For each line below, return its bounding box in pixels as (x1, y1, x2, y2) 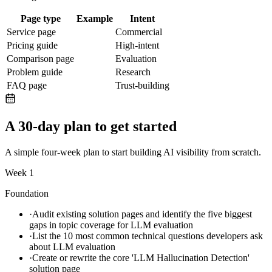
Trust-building (115, 80, 169, 90)
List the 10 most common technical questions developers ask (32, 230, 263, 241)
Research (115, 66, 151, 77)
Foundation (5, 188, 49, 199)
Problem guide (7, 66, 63, 77)
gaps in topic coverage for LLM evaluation (29, 219, 193, 230)
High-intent (115, 39, 159, 50)
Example (76, 13, 113, 24)
